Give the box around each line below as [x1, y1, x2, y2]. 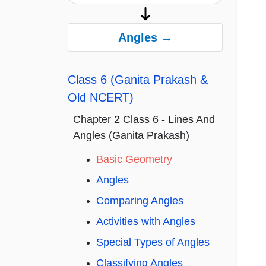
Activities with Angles [96, 216, 195, 228]
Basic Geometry [96, 153, 172, 166]
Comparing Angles [96, 195, 183, 207]
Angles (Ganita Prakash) [73, 129, 189, 142]
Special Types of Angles [96, 236, 210, 249]
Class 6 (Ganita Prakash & [68, 73, 208, 87]
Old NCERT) [68, 91, 134, 104]
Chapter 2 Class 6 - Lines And [73, 113, 215, 126]
